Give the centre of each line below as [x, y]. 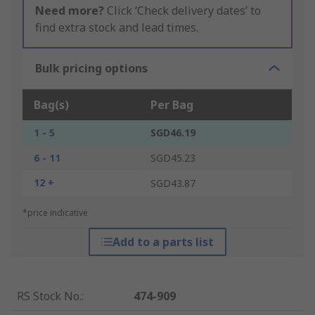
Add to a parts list [163, 242]
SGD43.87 [173, 184]
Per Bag [172, 105]
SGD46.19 [173, 133]
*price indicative [55, 213]
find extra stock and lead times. [117, 28]
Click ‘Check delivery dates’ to [182, 11]
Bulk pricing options [91, 69]
